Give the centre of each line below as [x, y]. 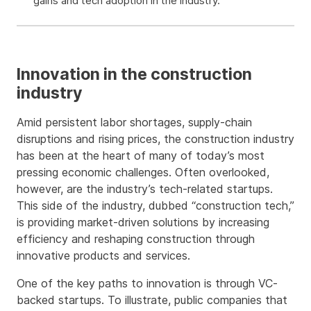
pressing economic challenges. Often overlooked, [143, 172]
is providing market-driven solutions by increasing [143, 222]
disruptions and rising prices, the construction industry [155, 139]
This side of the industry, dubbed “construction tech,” [155, 205]
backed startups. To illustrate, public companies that [152, 300]
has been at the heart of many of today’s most [141, 155]
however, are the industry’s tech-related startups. [145, 189]
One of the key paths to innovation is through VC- [147, 283]
